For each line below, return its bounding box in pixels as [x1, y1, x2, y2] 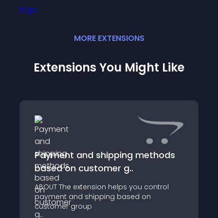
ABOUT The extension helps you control [35, 182, 169, 192]
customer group [35, 201, 92, 211]
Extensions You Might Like [34, 59, 184, 75]
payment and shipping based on [35, 192, 151, 201]
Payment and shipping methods [35, 149, 175, 161]
